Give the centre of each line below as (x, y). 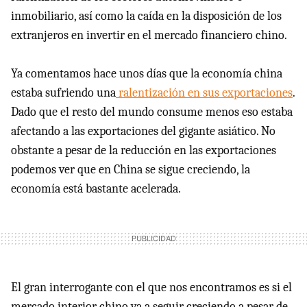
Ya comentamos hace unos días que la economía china (147, 73)
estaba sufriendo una (63, 93)
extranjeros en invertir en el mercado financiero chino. (149, 35)
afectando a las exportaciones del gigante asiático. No (143, 131)
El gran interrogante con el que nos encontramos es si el (151, 287)
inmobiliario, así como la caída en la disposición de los (146, 16)
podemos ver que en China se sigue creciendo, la (131, 169)
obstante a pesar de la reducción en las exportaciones (144, 150)
